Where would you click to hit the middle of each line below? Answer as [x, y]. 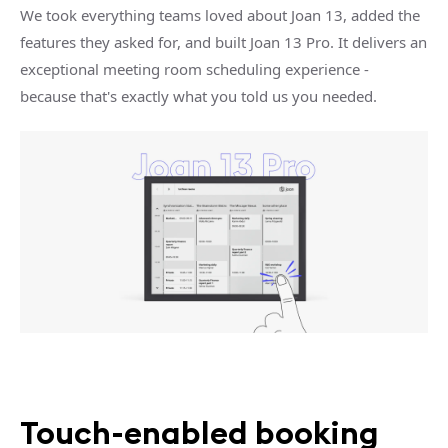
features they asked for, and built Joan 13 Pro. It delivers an [223, 42]
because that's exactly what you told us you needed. [198, 96]
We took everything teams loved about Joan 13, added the [220, 15]
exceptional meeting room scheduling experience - [194, 69]
